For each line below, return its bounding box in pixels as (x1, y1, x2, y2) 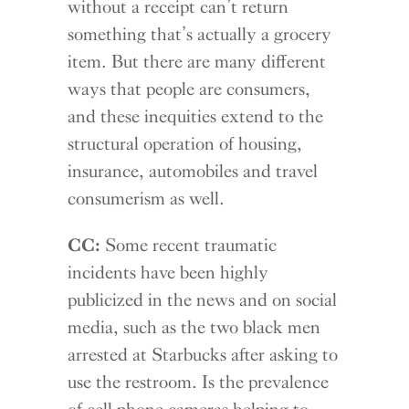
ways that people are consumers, (68, 77, 311, 100)
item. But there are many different (68, 49, 327, 72)
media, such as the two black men (68, 315, 321, 338)
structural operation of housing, (68, 131, 303, 154)
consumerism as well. (68, 186, 225, 209)
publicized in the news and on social (68, 288, 338, 310)
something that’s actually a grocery (68, 22, 332, 45)
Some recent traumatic (100, 233, 278, 256)
